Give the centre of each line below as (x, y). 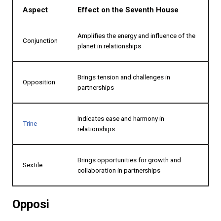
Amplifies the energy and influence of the (136, 35)
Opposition (39, 82)
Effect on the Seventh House (128, 10)
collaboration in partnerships (119, 170)
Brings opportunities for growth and (129, 160)
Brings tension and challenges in (124, 77)
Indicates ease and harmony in (121, 118)
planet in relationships (109, 46)
